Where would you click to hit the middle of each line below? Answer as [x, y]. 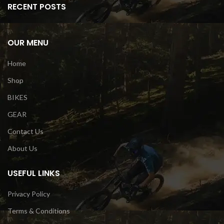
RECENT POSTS [37, 7]
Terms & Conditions [39, 211]
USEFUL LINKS [34, 173]
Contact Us [25, 131]
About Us [22, 148]
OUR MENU [28, 43]
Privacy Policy [29, 194]
